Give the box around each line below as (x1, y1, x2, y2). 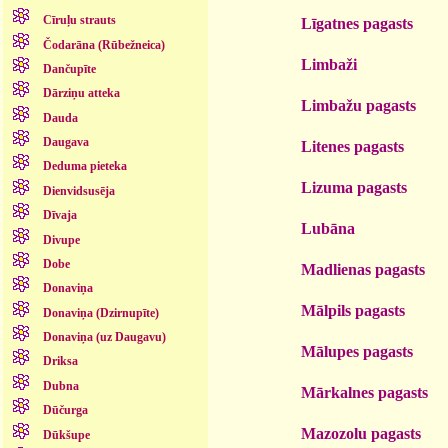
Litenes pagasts (301, 137, 404, 155)
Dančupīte (42, 61, 96, 76)
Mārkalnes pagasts (301, 383, 428, 401)
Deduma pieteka (42, 159, 127, 174)
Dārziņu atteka (42, 86, 120, 101)
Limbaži (301, 55, 357, 73)
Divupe (42, 232, 80, 247)
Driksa (42, 354, 78, 369)
